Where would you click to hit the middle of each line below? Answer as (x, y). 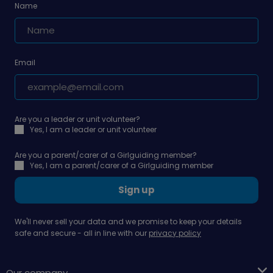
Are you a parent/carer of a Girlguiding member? (106, 155)
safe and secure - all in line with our (82, 233)
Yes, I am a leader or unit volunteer (93, 129)
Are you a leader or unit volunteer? (77, 119)
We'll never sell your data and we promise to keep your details (128, 221)
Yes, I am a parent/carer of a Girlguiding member (122, 165)
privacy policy (175, 233)
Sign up (136, 190)
